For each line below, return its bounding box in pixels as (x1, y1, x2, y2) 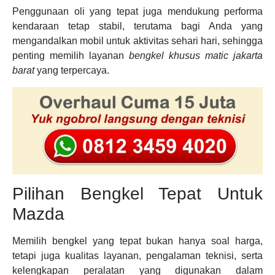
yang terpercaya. (34, 65, 109, 76)
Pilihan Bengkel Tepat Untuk (12, 184, 263, 203)
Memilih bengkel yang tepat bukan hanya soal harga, (12, 235, 263, 246)
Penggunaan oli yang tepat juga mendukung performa (12, 6, 263, 17)
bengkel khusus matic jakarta (129, 50, 263, 61)
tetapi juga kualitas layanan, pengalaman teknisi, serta (12, 250, 263, 261)
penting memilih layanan (12, 50, 129, 61)
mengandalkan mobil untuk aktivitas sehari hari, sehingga (12, 36, 263, 47)
